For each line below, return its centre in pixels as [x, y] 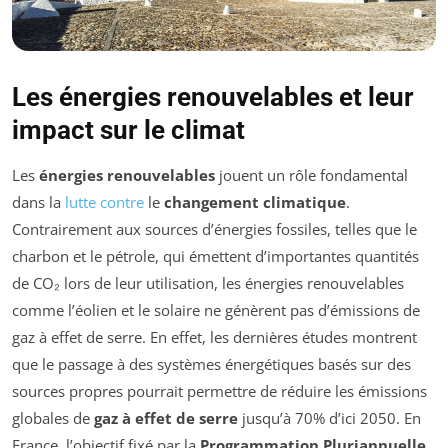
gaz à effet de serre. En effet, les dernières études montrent [214, 336]
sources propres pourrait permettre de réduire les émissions [219, 390]
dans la [38, 201]
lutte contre [104, 201]
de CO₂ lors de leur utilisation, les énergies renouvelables [208, 282]
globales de [53, 417]
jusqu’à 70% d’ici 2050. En [329, 417]
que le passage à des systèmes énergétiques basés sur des [211, 363]
